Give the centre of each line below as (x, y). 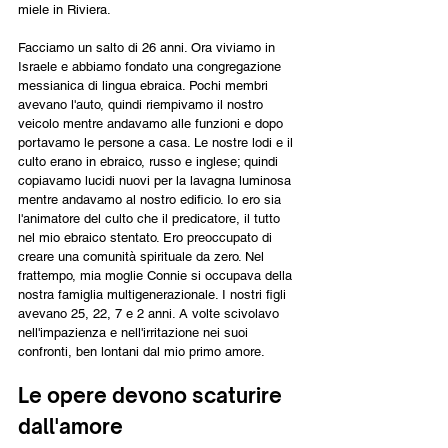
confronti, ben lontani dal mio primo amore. (141, 351)
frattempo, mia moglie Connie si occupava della (157, 275)
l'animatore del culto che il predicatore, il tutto (151, 218)
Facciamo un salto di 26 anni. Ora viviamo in (148, 47)
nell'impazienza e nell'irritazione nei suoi (135, 332)
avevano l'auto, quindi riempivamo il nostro (142, 104)
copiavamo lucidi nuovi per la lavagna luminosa (156, 180)
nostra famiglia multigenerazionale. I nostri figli (154, 294)
